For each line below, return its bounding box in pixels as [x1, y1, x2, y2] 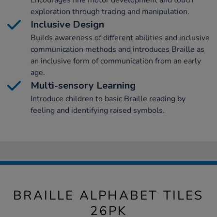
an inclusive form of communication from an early [31, 56, 201, 67]
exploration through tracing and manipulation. [31, 6, 189, 17]
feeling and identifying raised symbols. [31, 105, 165, 116]
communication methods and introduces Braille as [31, 44, 204, 55]
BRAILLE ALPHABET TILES [13, 187, 204, 204]
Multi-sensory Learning [31, 79, 136, 93]
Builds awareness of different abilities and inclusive [31, 32, 210, 44]
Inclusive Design [31, 18, 104, 31]
